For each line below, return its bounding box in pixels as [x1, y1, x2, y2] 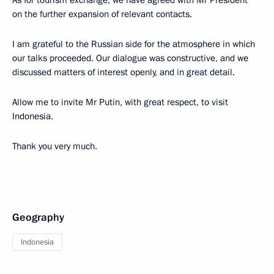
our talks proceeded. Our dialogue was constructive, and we [12, 51, 248, 64]
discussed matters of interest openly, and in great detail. [12, 65, 235, 78]
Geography [12, 210, 64, 224]
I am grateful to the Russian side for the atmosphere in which [12, 37, 255, 50]
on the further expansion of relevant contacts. [12, 7, 192, 20]
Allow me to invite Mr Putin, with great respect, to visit [12, 95, 228, 108]
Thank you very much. [12, 139, 97, 152]
